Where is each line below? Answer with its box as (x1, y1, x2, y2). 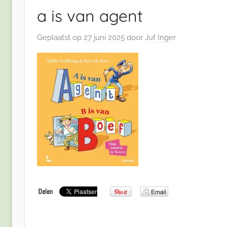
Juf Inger (145, 32, 176, 42)
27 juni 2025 (84, 32, 125, 42)
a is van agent (37, 6, 143, 26)
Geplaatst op (37, 32, 84, 42)
